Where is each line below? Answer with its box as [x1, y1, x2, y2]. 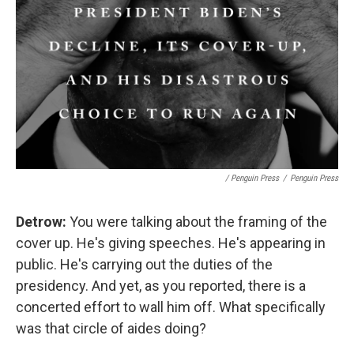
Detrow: [16, 213, 66, 230]
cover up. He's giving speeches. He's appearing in [16, 234, 326, 251]
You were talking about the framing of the [66, 213, 327, 230]
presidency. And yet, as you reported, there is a [16, 277, 306, 294]
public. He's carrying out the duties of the [16, 255, 273, 273]
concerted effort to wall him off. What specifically [16, 298, 326, 315]
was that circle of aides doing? [16, 319, 206, 337]
